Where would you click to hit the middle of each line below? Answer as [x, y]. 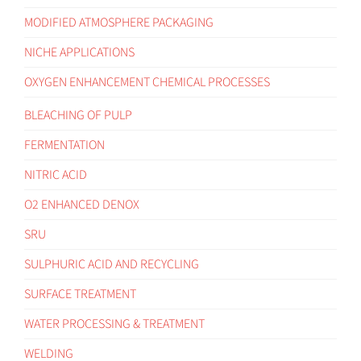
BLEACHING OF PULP [78, 115]
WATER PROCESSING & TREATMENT [114, 324]
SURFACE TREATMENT [80, 294]
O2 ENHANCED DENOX [82, 204]
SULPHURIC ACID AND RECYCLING [112, 264]
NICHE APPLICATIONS [79, 52]
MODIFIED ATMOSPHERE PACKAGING [119, 22]
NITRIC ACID [56, 174]
